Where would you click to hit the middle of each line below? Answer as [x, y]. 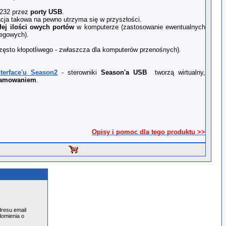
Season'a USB [124, 72]
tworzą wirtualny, [176, 72]
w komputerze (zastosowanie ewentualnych [140, 27]
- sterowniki [79, 72]
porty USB [46, 12]
